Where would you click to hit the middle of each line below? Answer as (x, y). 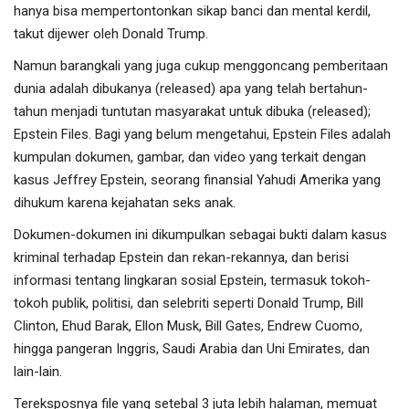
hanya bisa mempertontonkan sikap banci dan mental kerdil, (192, 10)
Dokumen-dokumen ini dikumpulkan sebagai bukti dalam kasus (200, 234)
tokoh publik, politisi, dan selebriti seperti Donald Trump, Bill (189, 303)
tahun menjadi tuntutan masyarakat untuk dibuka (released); (192, 111)
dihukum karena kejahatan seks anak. (125, 202)
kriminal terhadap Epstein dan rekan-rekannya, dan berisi (181, 257)
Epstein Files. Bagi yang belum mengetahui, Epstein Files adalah (202, 134)
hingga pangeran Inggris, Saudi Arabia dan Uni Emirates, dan (192, 348)
